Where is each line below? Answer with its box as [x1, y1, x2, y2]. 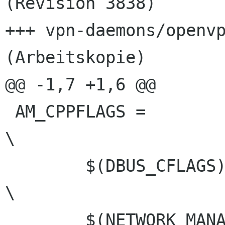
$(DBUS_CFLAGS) [5, 156, 15, 176]
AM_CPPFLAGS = [5, 101, 15, 122]
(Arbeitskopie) [5, 47, 146, 68]
